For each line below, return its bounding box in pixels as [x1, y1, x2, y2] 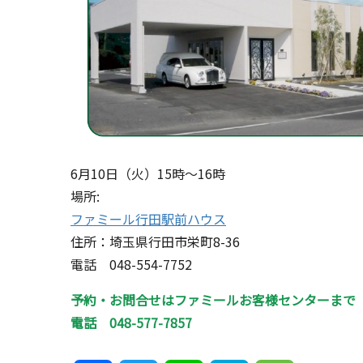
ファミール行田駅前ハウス [70, 209, 226, 229]
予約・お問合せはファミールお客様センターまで [70, 290, 356, 310]
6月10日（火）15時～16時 [70, 164, 225, 184]
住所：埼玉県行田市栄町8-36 [70, 232, 240, 252]
